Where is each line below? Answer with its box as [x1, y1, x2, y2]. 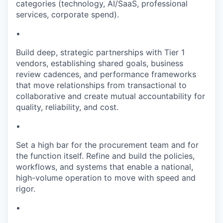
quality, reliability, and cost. [16, 102, 118, 112]
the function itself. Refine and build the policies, [16, 151, 195, 161]
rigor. [16, 184, 35, 194]
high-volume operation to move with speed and [16, 173, 196, 183]
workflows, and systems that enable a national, [16, 162, 193, 172]
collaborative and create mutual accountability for [16, 91, 205, 101]
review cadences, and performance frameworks [16, 69, 196, 79]
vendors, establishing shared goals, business [16, 58, 183, 68]
